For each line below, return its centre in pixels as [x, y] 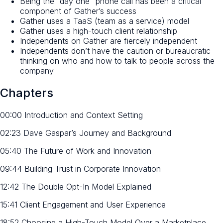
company [38, 70]
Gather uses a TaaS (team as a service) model [105, 21]
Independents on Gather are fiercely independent [109, 41]
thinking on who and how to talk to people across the [117, 60]
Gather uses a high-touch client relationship [99, 31]
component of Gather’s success [78, 11]
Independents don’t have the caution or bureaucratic [115, 51]
